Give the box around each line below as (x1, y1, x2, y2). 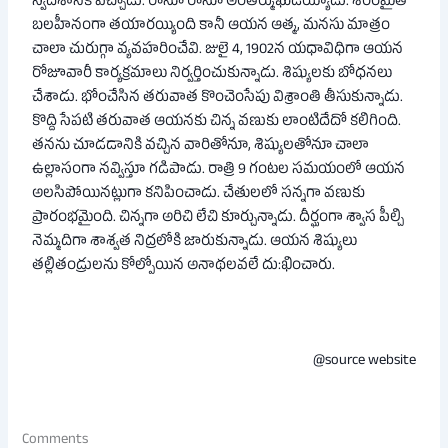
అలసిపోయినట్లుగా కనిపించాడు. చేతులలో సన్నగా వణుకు (32, 184, 366, 207)
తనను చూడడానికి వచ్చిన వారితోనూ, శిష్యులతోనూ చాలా (32, 136, 370, 159)
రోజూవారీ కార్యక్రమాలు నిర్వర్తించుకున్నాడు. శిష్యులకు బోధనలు (32, 64, 393, 87)
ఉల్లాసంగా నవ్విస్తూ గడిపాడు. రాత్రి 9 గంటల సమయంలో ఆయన (32, 160, 406, 183)
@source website (312, 350, 416, 373)
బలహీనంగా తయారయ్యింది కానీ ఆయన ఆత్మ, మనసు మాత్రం (32, 16, 391, 39)
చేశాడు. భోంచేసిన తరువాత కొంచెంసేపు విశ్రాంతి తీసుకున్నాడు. (32, 88, 404, 111)
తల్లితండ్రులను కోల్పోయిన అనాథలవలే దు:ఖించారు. (32, 256, 336, 279)
